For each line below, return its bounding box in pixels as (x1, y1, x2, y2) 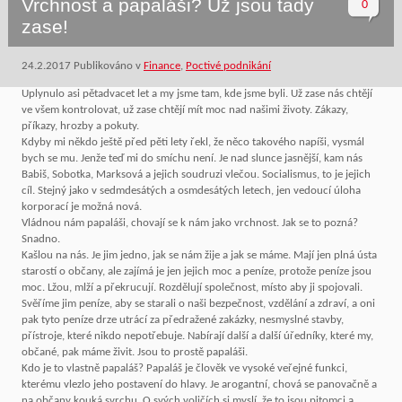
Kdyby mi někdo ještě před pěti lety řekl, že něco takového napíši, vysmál (21, 135, 364, 148)
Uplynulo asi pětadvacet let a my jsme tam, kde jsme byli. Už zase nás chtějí (21, 87, 372, 100)
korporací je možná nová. (21, 200, 142, 213)
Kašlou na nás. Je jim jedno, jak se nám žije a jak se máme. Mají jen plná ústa (21, 249, 377, 261)
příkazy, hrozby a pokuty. (21, 119, 139, 132)
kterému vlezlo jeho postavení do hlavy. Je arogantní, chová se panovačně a (21, 378, 377, 390)
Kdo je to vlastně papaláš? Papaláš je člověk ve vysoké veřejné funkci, (21, 362, 347, 374)
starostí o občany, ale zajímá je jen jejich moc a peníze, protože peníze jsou (21, 265, 371, 277)
